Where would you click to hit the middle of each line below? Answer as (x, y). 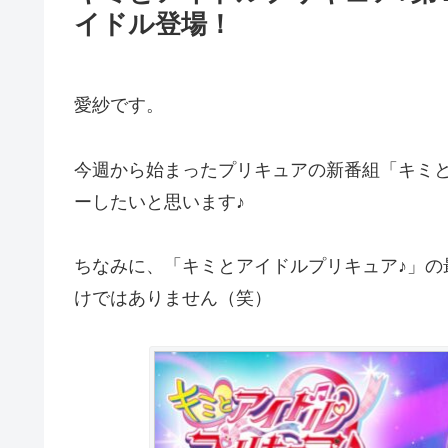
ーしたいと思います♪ (159, 201)
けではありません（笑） (173, 297)
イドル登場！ (153, 24)
